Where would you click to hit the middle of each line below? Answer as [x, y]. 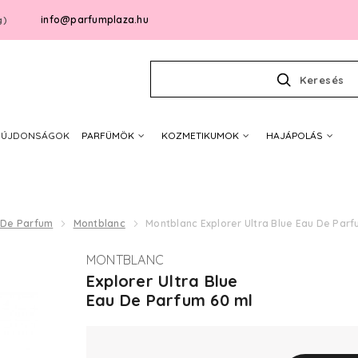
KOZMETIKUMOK [200, 135]
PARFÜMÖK [107, 135]
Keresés [322, 80]
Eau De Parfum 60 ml [169, 300]
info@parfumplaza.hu [95, 20]
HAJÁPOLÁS [294, 135]
